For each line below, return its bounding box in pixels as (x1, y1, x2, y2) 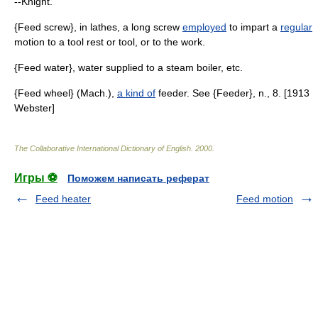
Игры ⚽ (14, 172, 57, 184)
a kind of (117, 87, 155, 99)
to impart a (226, 21, 280, 33)
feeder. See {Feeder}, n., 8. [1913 (155, 87, 309, 99)
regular (280, 21, 312, 33)
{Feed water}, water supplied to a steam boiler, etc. (14, 62, 243, 73)
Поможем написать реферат (67, 172, 209, 184)
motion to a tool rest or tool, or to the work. (14, 36, 205, 48)
